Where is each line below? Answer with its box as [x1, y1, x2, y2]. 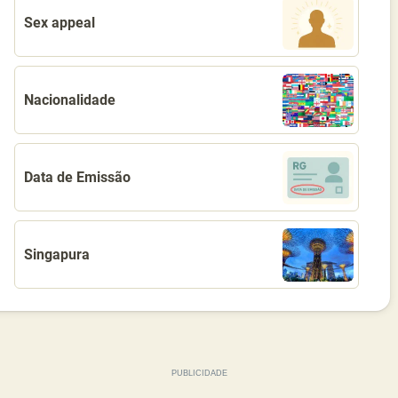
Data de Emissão [23, 169, 131, 186]
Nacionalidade [23, 92, 115, 108]
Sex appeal [23, 14, 95, 31]
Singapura [23, 246, 90, 263]
